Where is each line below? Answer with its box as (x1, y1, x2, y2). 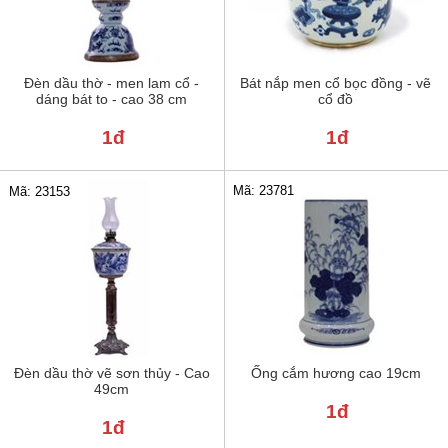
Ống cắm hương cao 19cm (250, 365, 421, 382)
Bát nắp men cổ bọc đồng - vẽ (240, 75, 432, 92)
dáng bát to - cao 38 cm (36, 91, 188, 108)
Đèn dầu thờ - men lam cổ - (24, 75, 200, 92)
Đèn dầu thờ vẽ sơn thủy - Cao (13, 365, 210, 382)
